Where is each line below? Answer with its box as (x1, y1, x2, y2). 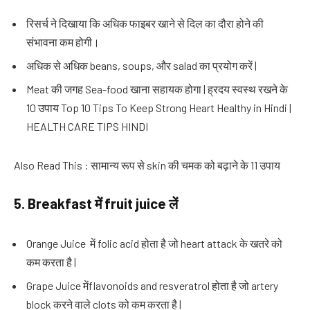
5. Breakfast (14, 195, 95, 212)
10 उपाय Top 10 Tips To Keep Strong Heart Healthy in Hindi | (26, 100, 291, 114)
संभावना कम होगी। (26, 35, 100, 48)
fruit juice (104, 195, 169, 212)
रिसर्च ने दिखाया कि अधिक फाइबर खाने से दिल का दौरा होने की (26, 16, 264, 30)
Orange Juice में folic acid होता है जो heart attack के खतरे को (26, 236, 282, 250)
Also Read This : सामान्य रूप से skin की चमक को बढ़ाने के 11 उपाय (14, 158, 280, 172)
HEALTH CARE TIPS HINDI (26, 119, 148, 133)
